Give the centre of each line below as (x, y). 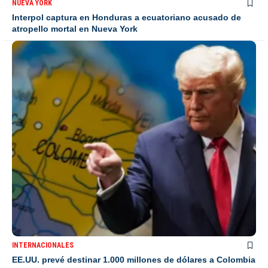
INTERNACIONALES (43, 245)
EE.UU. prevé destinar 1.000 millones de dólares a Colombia (134, 259)
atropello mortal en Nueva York (75, 29)
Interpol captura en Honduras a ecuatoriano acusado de (127, 18)
